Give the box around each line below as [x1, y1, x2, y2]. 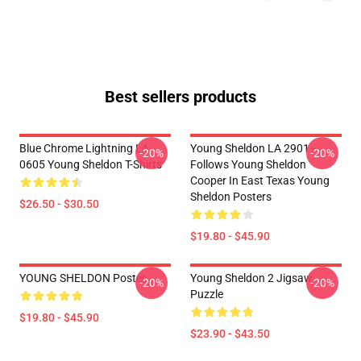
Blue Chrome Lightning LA [19, 142, 149, 155]
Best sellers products [105, 87, 256, 106]
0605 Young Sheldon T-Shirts [19, 158, 162, 171]
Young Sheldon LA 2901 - [190, 142, 315, 155]
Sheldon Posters [190, 190, 272, 203]
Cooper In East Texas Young [190, 174, 330, 187]
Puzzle [190, 288, 223, 301]
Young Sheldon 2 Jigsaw [190, 272, 313, 284]
